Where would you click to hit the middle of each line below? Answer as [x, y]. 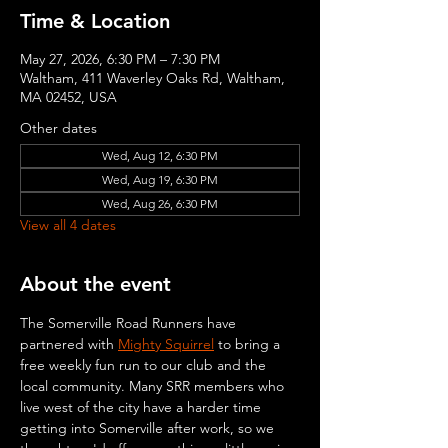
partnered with [69, 344]
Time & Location [95, 21]
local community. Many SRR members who [154, 386]
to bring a [249, 344]
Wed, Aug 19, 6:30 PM [160, 179]
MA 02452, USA [68, 97]
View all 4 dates [68, 225]
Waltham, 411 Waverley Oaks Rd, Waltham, [152, 78]
